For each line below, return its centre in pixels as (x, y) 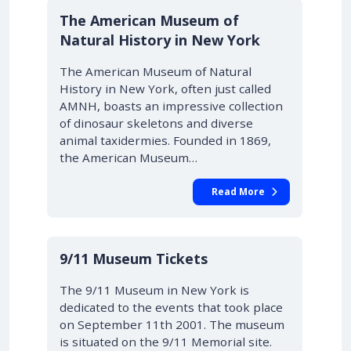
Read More (238, 192)
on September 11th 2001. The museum (172, 324)
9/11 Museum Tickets (134, 259)
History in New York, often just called (165, 89)
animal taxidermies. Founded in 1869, (165, 140)
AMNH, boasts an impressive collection (171, 106)
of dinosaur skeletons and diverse (156, 123)
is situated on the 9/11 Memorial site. (166, 342)
